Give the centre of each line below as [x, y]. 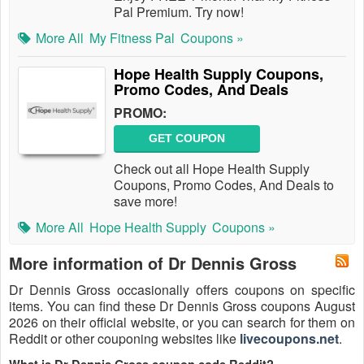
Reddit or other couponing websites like [124, 338]
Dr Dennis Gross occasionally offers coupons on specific [182, 290]
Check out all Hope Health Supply [212, 169]
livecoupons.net [289, 338]
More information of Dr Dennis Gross [153, 263]
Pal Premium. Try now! [179, 12]
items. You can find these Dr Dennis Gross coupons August [182, 306]
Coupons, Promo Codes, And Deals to [224, 185]
